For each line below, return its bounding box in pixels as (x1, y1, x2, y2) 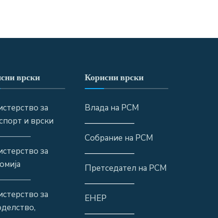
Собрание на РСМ (84, 132, 153, 144)
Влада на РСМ (84, 102, 139, 113)
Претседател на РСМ (84, 162, 167, 174)
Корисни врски (84, 71, 144, 83)
